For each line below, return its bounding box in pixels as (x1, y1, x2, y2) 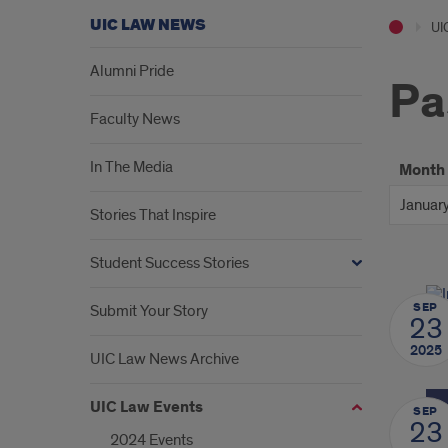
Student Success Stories (90, 253, 249, 273)
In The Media (90, 157, 173, 177)
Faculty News (90, 109, 180, 129)
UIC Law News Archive (90, 349, 239, 369)
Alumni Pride (90, 61, 174, 81)
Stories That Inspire (90, 205, 216, 225)
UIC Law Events (90, 397, 203, 418)
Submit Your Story (90, 301, 208, 321)
